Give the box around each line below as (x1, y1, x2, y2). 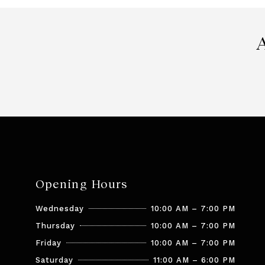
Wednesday (35, 204, 84, 214)
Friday (35, 238, 62, 248)
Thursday (35, 221, 75, 231)
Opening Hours (35, 176, 128, 191)
